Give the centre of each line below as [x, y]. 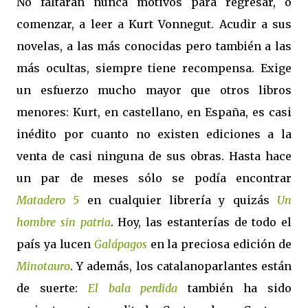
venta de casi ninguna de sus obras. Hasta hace [154, 156]
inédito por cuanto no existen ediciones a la [154, 134]
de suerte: [52, 288]
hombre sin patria [64, 222]
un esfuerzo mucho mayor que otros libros [154, 90]
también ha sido [235, 288]
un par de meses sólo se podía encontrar [154, 178]
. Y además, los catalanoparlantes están [181, 266]
